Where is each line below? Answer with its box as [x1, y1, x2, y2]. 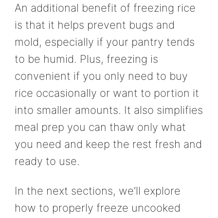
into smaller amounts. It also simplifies [15, 103, 203, 116]
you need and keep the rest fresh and [15, 137, 202, 150]
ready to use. [15, 154, 80, 167]
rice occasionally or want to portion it [15, 86, 199, 99]
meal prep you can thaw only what [15, 120, 186, 133]
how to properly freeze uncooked [15, 201, 181, 214]
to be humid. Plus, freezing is [15, 52, 158, 65]
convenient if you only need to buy [15, 69, 188, 82]
